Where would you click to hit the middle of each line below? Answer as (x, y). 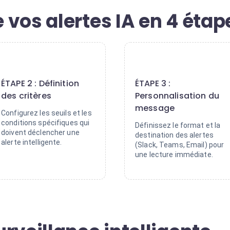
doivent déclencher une (40, 132)
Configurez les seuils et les (46, 113)
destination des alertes (175, 135)
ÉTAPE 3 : (153, 83)
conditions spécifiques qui (45, 123)
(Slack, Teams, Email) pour (180, 145)
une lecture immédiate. (174, 155)
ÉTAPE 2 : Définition (40, 83)
